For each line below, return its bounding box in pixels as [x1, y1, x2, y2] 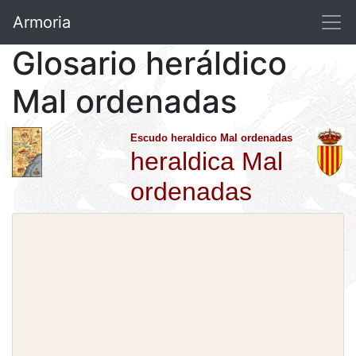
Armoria [13, 13, 71, 32]
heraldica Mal [130, 147, 284, 176]
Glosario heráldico [12, 44, 287, 83]
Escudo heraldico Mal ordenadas [130, 132, 293, 144]
